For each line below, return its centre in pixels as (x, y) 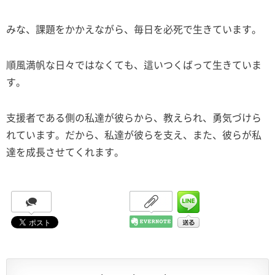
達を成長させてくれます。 (65, 152)
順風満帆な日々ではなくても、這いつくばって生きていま (134, 65)
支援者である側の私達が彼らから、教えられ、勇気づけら (134, 118)
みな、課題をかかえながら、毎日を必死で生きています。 (134, 29)
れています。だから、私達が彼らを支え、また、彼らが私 (134, 135)
